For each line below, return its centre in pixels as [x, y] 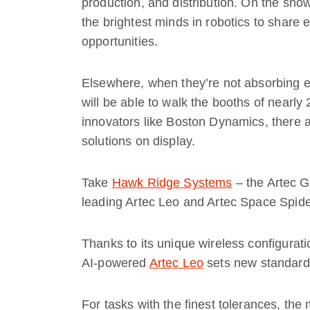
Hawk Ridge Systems [172, 182]
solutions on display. [139, 141]
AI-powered [116, 263]
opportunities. [120, 41]
